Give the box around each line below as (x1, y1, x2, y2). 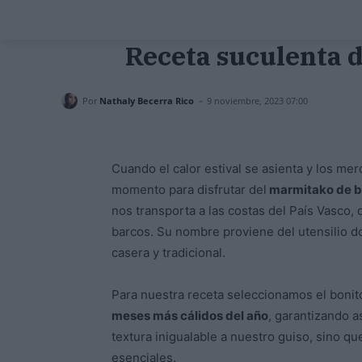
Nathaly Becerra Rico (99, 94, 194, 107)
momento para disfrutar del (112, 182, 267, 198)
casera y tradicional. (112, 245, 225, 261)
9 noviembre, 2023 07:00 (207, 95, 308, 107)
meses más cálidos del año (112, 308, 268, 324)
